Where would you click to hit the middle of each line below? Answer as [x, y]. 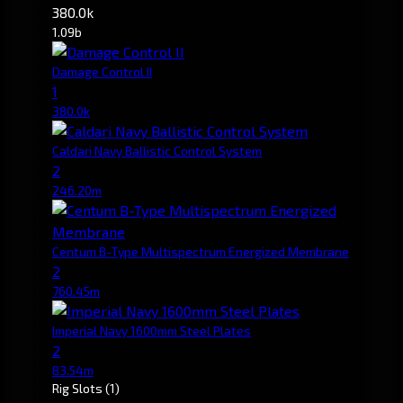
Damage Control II [102, 71]
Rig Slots [79, 388]
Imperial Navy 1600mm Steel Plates [152, 330]
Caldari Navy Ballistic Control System [157, 150]
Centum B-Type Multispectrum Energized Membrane [201, 251]
